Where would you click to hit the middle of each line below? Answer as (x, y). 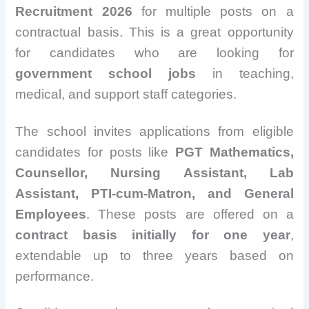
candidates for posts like (95, 152)
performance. (55, 276)
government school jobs (106, 74)
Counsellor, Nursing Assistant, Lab (154, 172)
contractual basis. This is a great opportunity (154, 32)
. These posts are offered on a (190, 214)
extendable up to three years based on (154, 255)
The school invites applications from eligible (154, 131)
